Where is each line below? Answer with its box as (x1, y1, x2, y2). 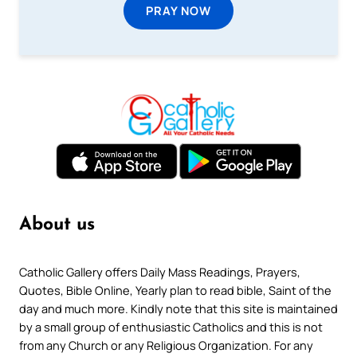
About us (19, 215, 95, 234)
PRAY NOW (146, 2, 211, 18)
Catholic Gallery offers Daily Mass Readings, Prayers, (19, 264, 300, 280)
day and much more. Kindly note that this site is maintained (19, 300, 338, 317)
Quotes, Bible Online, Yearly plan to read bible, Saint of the (19, 282, 331, 299)
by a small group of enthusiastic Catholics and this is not (19, 319, 323, 335)
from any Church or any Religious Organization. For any (19, 337, 313, 354)
